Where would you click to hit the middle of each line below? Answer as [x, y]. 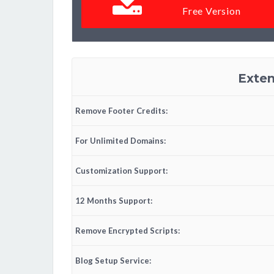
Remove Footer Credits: [121, 111]
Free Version [212, 11]
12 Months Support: [114, 201]
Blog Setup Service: [113, 261]
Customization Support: [121, 171]
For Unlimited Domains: [120, 141]
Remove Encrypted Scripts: [128, 231]
